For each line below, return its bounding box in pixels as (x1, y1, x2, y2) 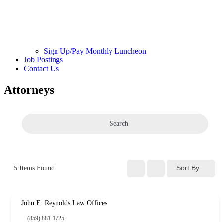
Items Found (17, 164, 55, 172)
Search (110, 120, 128, 127)
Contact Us (24, 64, 59, 73)
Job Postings (24, 55, 63, 64)
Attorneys (4, 83, 54, 96)
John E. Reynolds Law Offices (21, 199, 107, 207)
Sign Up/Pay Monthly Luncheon (44, 46, 146, 55)
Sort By (176, 164, 199, 172)
